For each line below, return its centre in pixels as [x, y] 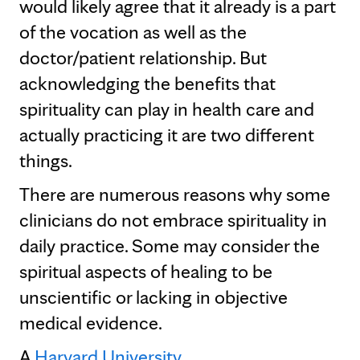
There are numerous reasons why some [175, 194]
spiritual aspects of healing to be [146, 271]
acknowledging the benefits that [147, 83]
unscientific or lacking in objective [153, 297]
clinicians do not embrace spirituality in [173, 220]
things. [46, 160]
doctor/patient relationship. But [143, 57]
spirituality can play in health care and [167, 109]
